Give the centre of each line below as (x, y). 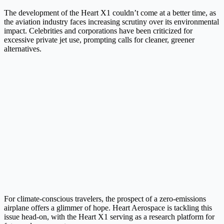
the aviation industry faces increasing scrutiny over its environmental (111, 22)
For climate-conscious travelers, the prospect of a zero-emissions (105, 199)
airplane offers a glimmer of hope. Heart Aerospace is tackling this (108, 208)
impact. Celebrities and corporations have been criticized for (98, 31)
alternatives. (23, 49)
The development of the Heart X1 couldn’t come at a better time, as (110, 13)
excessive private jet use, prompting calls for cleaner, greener (99, 40)
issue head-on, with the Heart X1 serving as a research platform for (109, 217)
